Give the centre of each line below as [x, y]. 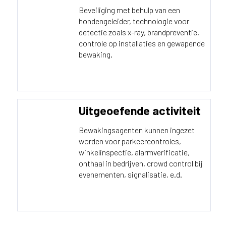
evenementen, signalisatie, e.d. [130, 174]
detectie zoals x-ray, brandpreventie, [139, 32]
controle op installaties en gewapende [142, 43]
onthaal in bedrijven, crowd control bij [140, 163]
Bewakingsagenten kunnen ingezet [136, 130]
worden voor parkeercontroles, [130, 141]
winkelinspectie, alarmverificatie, [134, 152]
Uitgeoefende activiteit [139, 110]
